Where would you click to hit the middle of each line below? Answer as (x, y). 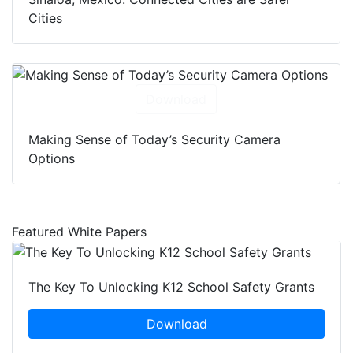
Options (52, 159)
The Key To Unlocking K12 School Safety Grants (171, 286)
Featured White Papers (79, 232)
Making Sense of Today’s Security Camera (154, 140)
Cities (45, 19)
